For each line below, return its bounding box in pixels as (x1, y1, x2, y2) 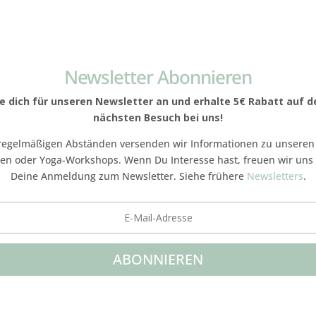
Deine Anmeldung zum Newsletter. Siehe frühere (10, 169, 247, 183)
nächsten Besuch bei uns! (93, 110, 223, 124)
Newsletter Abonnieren (64, 63, 252, 90)
